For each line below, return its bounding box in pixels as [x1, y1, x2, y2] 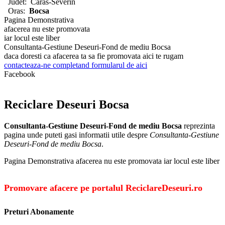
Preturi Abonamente [4, 207, 74, 216]
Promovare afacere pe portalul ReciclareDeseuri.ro [4, 183, 202, 193]
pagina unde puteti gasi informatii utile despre [4, 130, 150, 139]
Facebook [4, 69, 35, 78]
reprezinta [182, 121, 215, 130]
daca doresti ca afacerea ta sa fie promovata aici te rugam [4, 51, 183, 60]
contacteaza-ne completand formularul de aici [4, 60, 147, 69]
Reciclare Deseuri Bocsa [4, 97, 129, 111]
